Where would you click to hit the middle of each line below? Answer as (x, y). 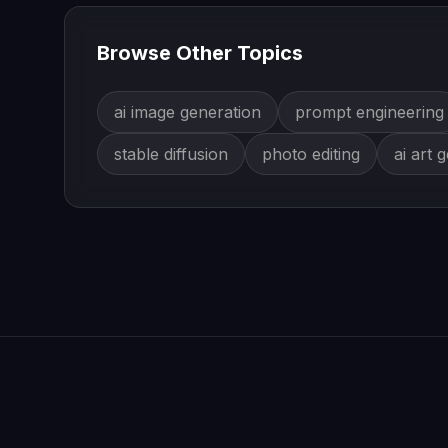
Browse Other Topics (200, 53)
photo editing (311, 154)
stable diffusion (171, 154)
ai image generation (187, 112)
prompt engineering (369, 112)
